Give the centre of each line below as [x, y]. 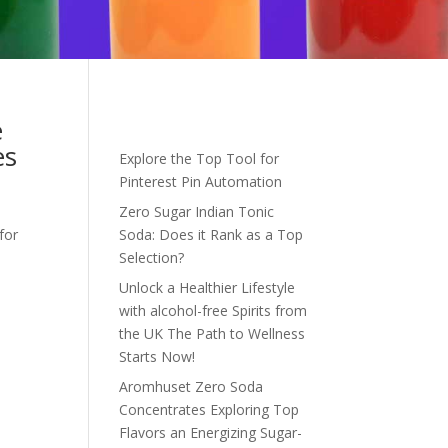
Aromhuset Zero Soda [191, 387]
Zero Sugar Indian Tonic [197, 212]
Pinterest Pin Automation [201, 182]
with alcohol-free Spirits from [213, 311]
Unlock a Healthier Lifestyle [207, 288]
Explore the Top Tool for [199, 159]
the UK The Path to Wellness [212, 334]
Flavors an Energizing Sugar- [211, 433]
